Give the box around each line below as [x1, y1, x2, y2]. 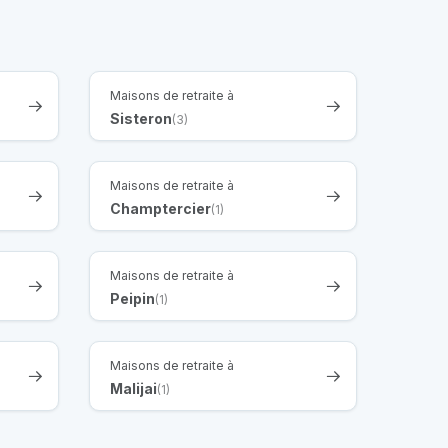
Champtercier [110, 199, 211, 217]
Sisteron [110, 109, 172, 127]
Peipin [110, 289, 155, 307]
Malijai [110, 379, 157, 397]
